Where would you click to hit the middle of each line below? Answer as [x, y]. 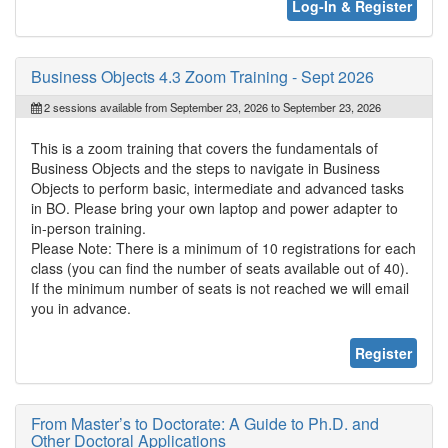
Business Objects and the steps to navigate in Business [205, 167]
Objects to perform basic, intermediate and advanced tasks [217, 187]
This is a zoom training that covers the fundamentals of [204, 147]
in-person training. [88, 227]
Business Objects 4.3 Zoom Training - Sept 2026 [202, 76]
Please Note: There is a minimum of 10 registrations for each [223, 247]
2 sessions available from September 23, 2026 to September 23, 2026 [211, 106]
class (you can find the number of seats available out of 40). [220, 267]
